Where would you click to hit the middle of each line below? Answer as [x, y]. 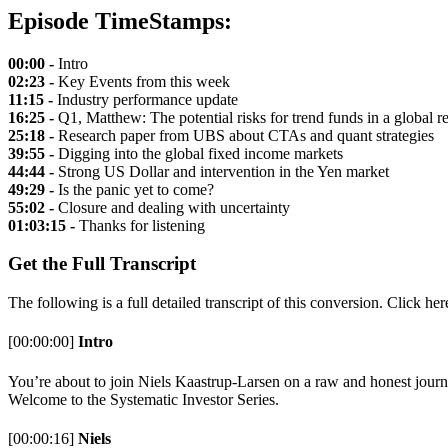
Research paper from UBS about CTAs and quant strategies [246, 135]
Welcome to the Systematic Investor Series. [143, 399]
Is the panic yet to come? [136, 189]
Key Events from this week [142, 81]
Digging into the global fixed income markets [200, 153]
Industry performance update [145, 99]
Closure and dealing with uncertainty [174, 207]
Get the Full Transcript [102, 264]
